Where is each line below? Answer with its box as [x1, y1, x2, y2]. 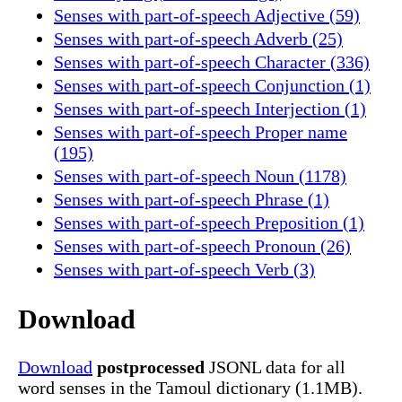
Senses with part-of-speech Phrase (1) [54, 188, 329, 209]
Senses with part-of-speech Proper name [54, 121, 347, 142]
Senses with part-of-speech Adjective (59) [54, 4, 360, 25]
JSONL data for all [205, 357, 345, 378]
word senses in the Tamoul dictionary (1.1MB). [18, 378, 363, 398]
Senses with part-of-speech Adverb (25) [54, 28, 343, 48]
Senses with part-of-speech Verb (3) [54, 258, 315, 279]
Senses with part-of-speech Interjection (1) [54, 98, 366, 118]
